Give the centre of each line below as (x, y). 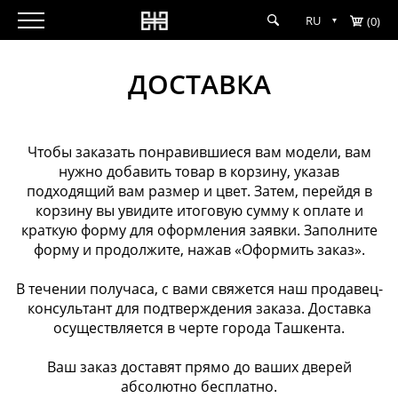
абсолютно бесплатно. (199, 386)
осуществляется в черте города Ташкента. (199, 328)
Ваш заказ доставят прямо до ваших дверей (199, 367)
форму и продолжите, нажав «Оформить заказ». (199, 250)
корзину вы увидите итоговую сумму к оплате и (199, 211)
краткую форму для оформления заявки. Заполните (199, 230)
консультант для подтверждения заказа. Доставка (199, 308)
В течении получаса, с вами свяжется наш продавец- (199, 289)
